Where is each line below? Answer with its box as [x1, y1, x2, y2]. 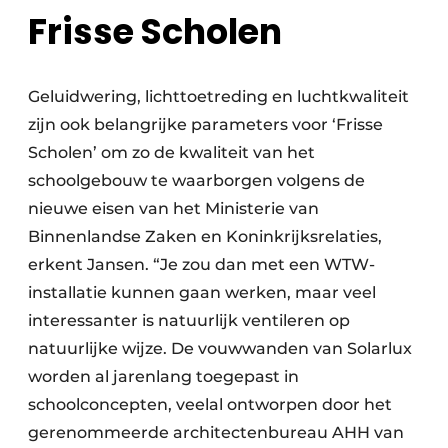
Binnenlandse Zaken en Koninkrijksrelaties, [28, 227, 382, 247]
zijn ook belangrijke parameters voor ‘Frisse [28, 115, 383, 135]
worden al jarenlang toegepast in [28, 367, 299, 387]
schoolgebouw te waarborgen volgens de [28, 171, 365, 191]
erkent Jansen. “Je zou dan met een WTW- [28, 255, 375, 275]
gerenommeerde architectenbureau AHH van [28, 423, 404, 443]
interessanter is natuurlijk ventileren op [28, 311, 350, 331]
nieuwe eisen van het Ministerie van [28, 199, 319, 219]
